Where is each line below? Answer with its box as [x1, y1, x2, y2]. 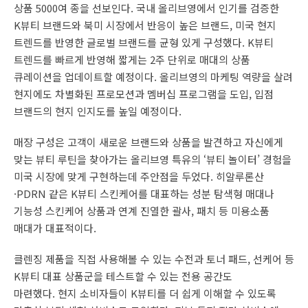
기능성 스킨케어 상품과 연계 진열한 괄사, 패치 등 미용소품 [14, 203, 269, 218]
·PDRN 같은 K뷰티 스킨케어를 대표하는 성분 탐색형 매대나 [14, 186, 274, 201]
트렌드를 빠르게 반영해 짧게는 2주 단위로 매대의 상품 [14, 52, 250, 67]
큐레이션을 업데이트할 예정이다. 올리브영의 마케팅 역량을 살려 [14, 69, 293, 84]
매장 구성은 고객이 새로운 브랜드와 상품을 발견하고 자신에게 [14, 134, 283, 149]
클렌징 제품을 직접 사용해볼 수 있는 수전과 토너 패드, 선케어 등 [14, 251, 294, 266]
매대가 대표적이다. [14, 220, 99, 235]
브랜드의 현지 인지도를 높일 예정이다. [14, 103, 187, 118]
